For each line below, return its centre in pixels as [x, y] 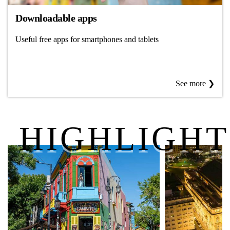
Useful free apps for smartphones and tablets [87, 39]
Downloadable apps [56, 18]
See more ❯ [195, 83]
